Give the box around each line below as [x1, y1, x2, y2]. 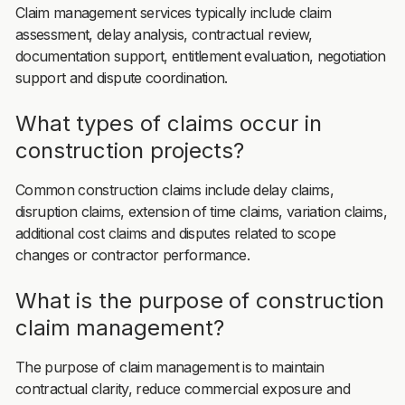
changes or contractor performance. [14, 245, 250, 264]
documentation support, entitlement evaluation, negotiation [14, 46, 386, 65]
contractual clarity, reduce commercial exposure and [14, 379, 351, 398]
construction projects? [14, 137, 245, 164]
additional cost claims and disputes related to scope [14, 223, 336, 242]
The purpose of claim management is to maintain [14, 357, 325, 376]
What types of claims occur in [14, 109, 322, 137]
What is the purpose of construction [14, 287, 385, 314]
